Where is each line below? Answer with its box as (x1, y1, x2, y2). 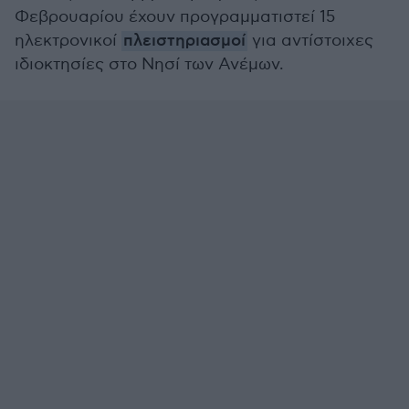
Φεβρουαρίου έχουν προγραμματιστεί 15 (15, 7, 335, 26)
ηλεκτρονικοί (15, 31, 121, 50)
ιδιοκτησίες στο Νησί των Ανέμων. (15, 55, 284, 74)
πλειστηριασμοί (123, 31, 246, 51)
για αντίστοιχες (247, 31, 373, 50)
